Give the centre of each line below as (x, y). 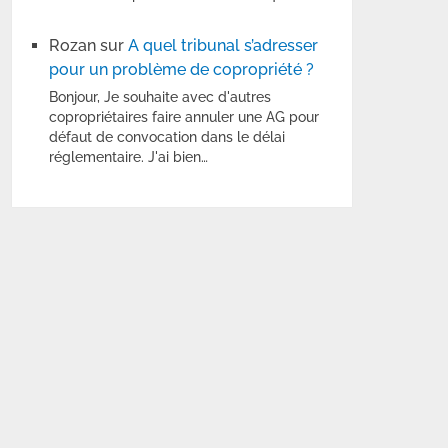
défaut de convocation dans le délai (167, 137)
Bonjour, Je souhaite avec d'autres (160, 97)
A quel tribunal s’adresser (223, 46)
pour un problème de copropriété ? (182, 70)
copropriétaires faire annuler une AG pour (184, 117)
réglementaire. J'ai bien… (129, 157)
